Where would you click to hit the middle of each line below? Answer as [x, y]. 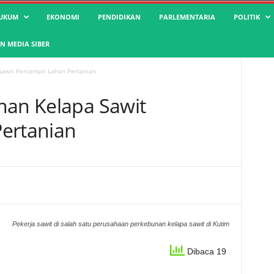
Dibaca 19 [205, 252]
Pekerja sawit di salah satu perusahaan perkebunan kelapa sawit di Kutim [120, 224]
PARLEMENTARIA [187, 17]
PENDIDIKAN [119, 17]
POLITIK [246, 17]
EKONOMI [63, 17]
